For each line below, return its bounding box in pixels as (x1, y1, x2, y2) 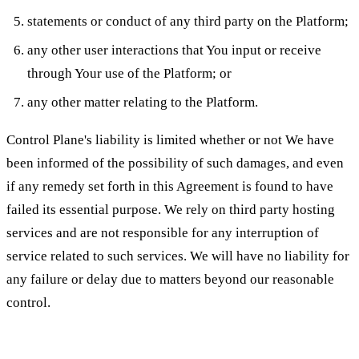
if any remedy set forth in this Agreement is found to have (6, 179, 333, 195)
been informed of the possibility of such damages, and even (6, 155, 344, 171)
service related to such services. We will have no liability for (6, 248, 349, 264)
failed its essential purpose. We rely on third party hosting (6, 202, 335, 218)
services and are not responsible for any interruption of (6, 225, 319, 241)
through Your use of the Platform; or (26, 65, 232, 81)
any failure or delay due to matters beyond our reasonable (6, 272, 334, 288)
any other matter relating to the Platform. (26, 94, 258, 110)
